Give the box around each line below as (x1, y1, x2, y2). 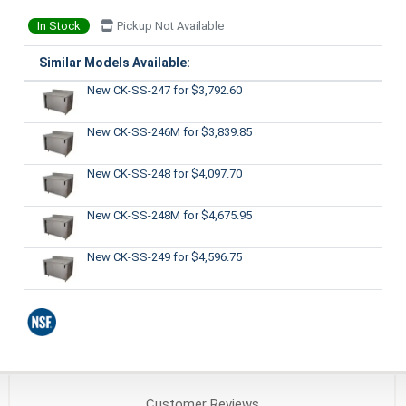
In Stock (36, 18, 81, 33)
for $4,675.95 (182, 208, 252, 222)
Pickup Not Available (113, 18, 224, 33)
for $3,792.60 (172, 82, 242, 97)
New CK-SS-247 (86, 82, 173, 97)
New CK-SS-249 (86, 249, 173, 264)
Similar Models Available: (38, 54, 190, 70)
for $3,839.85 (182, 124, 252, 139)
